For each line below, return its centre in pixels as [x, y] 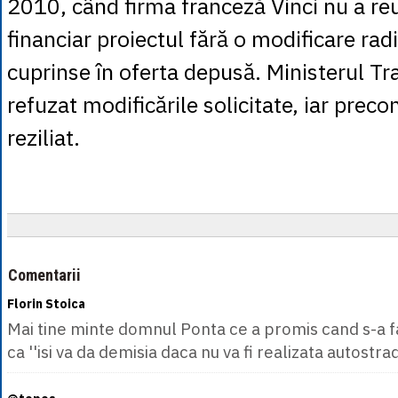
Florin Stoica [46, 304]
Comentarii [44, 275]
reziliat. [44, 137]
